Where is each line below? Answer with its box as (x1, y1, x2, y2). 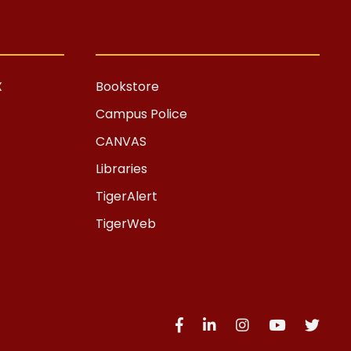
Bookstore (96, 78, 159, 96)
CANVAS (96, 132, 147, 151)
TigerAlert (96, 187, 157, 206)
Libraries (96, 160, 147, 179)
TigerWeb (96, 215, 156, 233)
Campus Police (96, 105, 187, 124)
